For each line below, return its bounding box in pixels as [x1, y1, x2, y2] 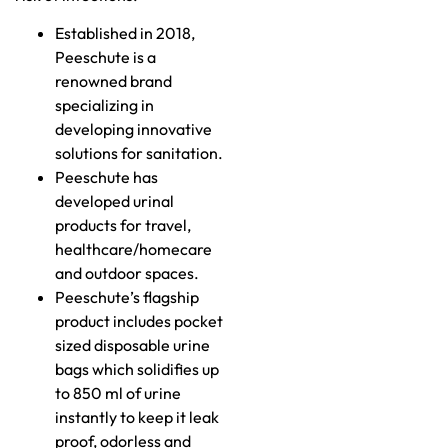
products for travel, [55, 215, 191, 236]
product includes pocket [55, 311, 223, 332]
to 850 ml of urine [55, 383, 181, 404]
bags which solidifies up [55, 359, 219, 380]
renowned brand [55, 71, 172, 92]
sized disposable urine [55, 335, 210, 356]
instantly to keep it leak [55, 407, 219, 428]
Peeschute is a [55, 47, 156, 68]
